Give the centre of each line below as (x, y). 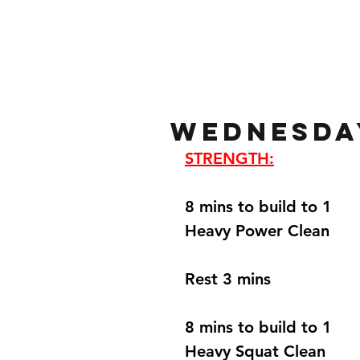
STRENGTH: (229, 158)
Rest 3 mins (230, 278)
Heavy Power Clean (260, 230)
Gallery (274, 57)
